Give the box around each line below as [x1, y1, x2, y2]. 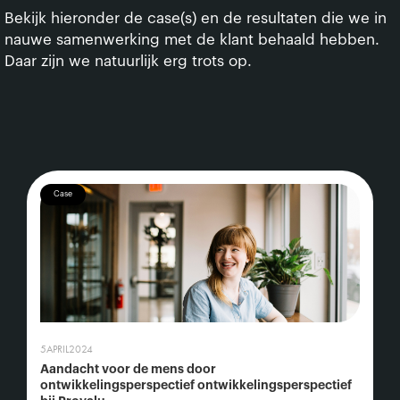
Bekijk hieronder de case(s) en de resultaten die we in [4, 11, 387, 26]
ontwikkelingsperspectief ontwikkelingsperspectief [40, 379, 352, 391]
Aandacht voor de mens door [40, 362, 216, 375]
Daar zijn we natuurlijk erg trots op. [4, 54, 252, 69]
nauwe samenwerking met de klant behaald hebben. [4, 32, 379, 47]
